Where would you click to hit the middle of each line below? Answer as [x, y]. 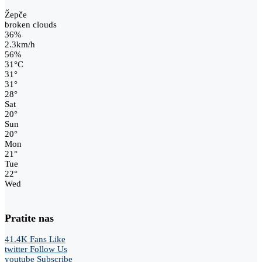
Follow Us [49, 249]
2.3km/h [20, 44]
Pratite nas [29, 218]
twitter [16, 249]
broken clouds [31, 24]
